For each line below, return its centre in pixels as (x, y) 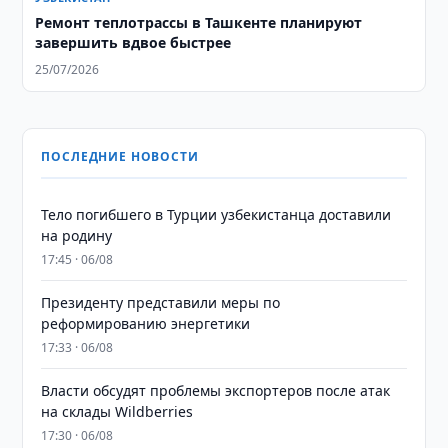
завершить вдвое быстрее (133, 42)
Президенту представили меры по (161, 302)
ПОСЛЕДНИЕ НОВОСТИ (120, 156)
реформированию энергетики (146, 323)
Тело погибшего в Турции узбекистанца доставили (216, 214)
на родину (77, 235)
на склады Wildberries (117, 411)
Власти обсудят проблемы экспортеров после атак (216, 390)
